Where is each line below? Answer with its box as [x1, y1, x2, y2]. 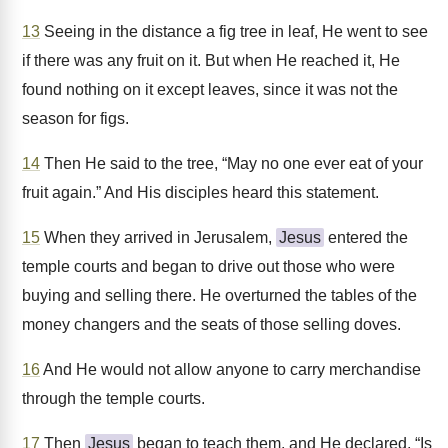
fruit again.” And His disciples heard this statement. [22, 184, 379, 201]
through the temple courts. [22, 390, 205, 407]
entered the [324, 229, 408, 246]
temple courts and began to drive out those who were [22, 258, 395, 275]
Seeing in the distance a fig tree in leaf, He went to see [40, 23, 428, 40]
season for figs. [22, 110, 129, 127]
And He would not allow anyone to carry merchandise [40, 361, 421, 378]
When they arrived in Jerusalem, [40, 229, 276, 246]
